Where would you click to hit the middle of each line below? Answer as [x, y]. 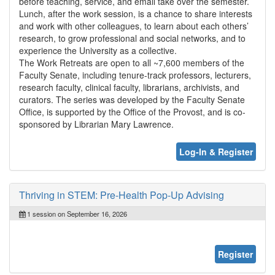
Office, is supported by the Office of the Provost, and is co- [132, 111]
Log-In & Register [216, 151]
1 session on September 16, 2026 [76, 213]
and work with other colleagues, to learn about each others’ [134, 25]
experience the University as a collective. [98, 50]
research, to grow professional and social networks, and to [132, 38]
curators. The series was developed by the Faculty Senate [132, 99]
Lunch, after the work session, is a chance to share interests [136, 13]
